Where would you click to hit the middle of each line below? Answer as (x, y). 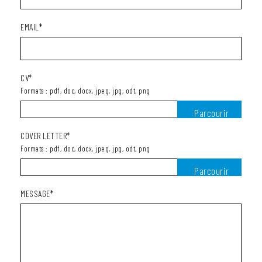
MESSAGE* (37, 194)
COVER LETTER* (45, 136)
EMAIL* (31, 27)
